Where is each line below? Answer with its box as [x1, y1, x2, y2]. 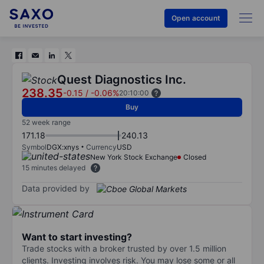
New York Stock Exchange [90, 153, 177, 161]
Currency [86, 143, 117, 151]
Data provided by [22, 183, 90, 193]
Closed [183, 153, 206, 161]
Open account [171, 14, 220, 22]
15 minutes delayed [22, 163, 85, 172]
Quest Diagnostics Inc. [57, 72, 186, 87]
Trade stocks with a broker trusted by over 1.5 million [22, 243, 226, 253]
